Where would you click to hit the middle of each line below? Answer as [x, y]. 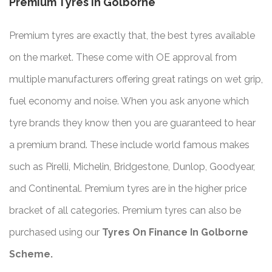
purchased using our [54, 233]
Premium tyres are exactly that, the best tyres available [132, 36]
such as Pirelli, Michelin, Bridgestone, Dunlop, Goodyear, [132, 167]
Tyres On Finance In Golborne [174, 233]
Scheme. [31, 254]
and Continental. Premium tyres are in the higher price [128, 189]
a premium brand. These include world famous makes [129, 145]
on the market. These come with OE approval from [123, 58]
